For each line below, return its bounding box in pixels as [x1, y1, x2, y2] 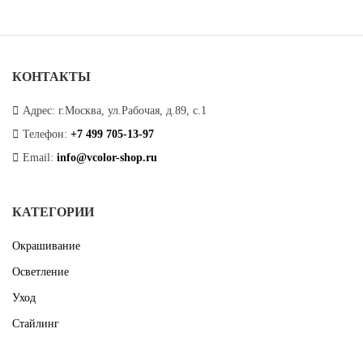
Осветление [12, 266, 69, 279]
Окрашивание [12, 240, 80, 253]
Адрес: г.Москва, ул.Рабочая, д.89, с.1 [22, 105, 207, 117]
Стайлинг [12, 318, 59, 331]
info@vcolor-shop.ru [56, 152, 157, 164]
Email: [22, 152, 53, 164]
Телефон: [22, 128, 67, 141]
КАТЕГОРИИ [12, 205, 94, 220]
